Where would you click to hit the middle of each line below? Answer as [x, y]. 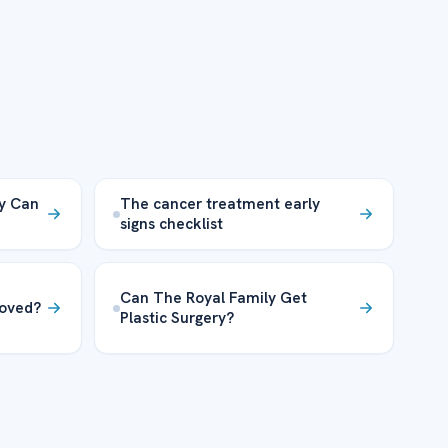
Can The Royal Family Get [214, 298]
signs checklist [172, 224]
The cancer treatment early [220, 204]
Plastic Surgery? [177, 318]
